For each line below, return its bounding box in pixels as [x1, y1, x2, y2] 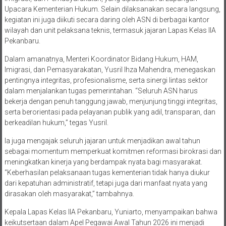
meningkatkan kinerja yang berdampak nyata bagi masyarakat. [4, 157, 202, 166]
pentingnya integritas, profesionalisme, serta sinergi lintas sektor [4, 76, 208, 84]
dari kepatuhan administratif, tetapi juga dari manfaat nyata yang [4, 179, 207, 187]
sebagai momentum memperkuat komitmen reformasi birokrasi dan [4, 147, 221, 155]
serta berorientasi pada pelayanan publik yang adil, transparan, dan [4, 107, 215, 116]
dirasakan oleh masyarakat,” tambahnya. [4, 189, 134, 198]
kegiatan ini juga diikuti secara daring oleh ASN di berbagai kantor [4, 15, 209, 24]
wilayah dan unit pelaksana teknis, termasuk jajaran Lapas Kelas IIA [4, 26, 216, 34]
